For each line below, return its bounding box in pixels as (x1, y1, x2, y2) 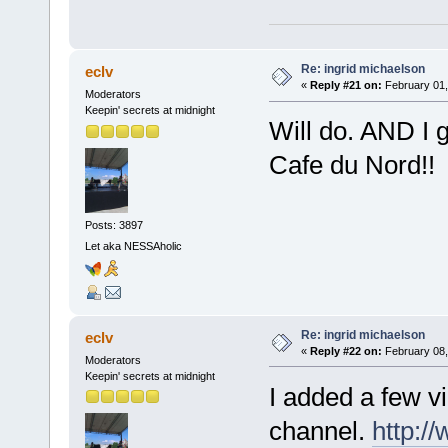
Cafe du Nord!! (268, 150, 435, 181)
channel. (268, 415, 372, 446)
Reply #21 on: (309, 79, 382, 92)
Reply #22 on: (309, 344, 382, 357)
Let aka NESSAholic (84, 240, 182, 253)
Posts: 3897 (84, 218, 143, 231)
